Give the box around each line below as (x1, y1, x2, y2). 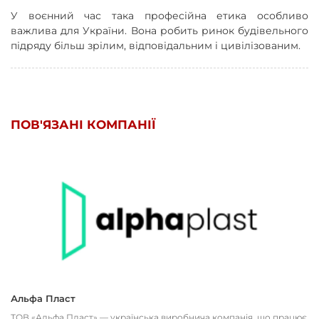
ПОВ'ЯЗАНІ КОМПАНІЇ (11, 117, 156, 132)
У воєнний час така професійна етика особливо (11, 9, 308, 22)
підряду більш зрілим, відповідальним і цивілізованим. (11, 38, 300, 52)
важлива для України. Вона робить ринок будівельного (11, 23, 308, 37)
